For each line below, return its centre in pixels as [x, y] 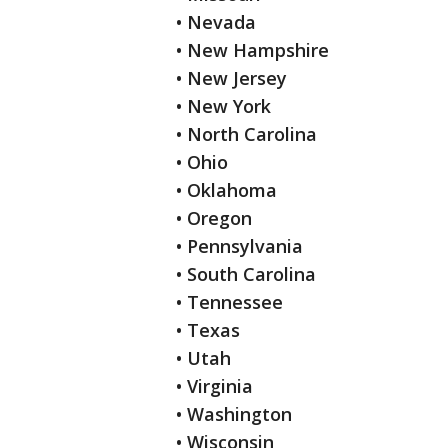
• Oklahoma [226, 190]
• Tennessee [229, 302]
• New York [223, 106]
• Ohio [202, 162]
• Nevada [216, 22]
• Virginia [214, 386]
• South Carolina [246, 274]
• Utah [203, 358]
